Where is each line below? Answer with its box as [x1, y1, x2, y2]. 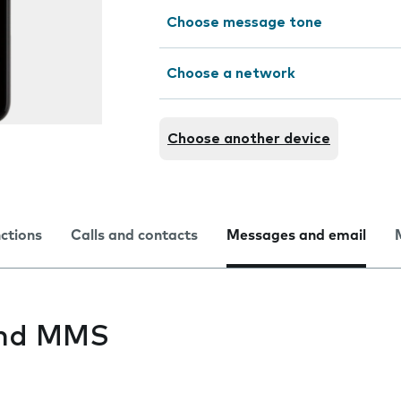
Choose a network [166, 66, 295, 81]
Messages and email [226, 228, 366, 243]
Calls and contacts [71, 228, 198, 243]
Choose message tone [166, 15, 322, 30]
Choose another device [167, 132, 330, 146]
